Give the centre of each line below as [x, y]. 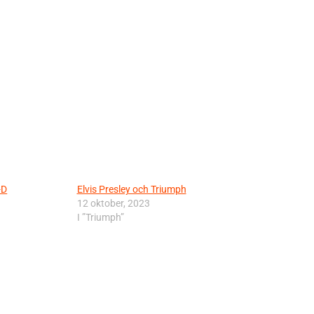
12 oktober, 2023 [113, 204]
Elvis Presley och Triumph [131, 190]
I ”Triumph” [100, 218]
